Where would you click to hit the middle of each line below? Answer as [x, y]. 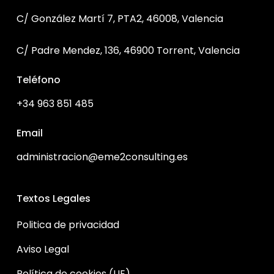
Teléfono [38, 80]
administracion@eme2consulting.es [102, 157]
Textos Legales [53, 199]
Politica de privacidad [68, 225]
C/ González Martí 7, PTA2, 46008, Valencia [120, 19]
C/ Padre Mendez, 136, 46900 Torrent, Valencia [128, 51]
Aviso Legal [43, 250]
